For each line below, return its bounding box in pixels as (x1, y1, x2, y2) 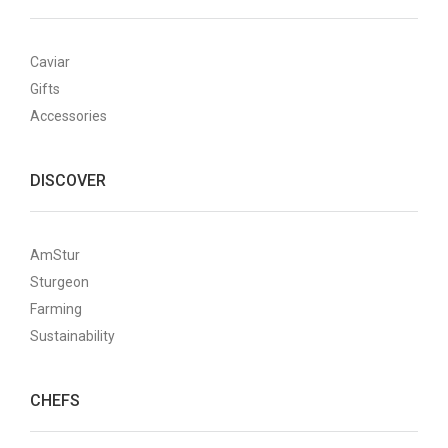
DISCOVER (30, 171, 106, 190)
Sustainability (30, 328, 115, 344)
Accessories (30, 108, 107, 124)
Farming (30, 301, 82, 317)
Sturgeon (30, 274, 89, 290)
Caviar (30, 54, 70, 70)
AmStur (30, 247, 80, 263)
